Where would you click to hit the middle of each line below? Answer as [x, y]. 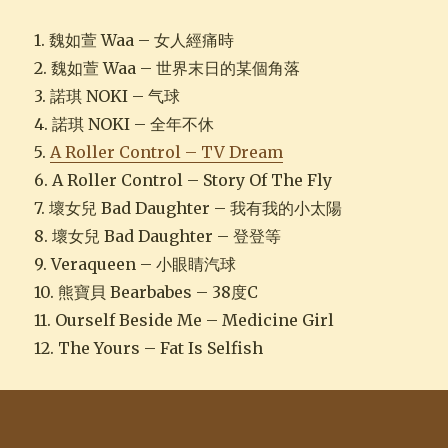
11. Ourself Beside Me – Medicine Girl [184, 320]
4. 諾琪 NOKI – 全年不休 [124, 124]
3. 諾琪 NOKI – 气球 [107, 96]
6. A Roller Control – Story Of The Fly [183, 180]
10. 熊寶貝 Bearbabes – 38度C [146, 292]
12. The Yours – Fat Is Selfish [149, 348]
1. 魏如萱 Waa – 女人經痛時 [134, 40]
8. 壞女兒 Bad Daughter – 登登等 [158, 236]
